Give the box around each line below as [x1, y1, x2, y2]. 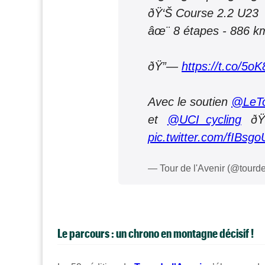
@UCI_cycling [167, 113, 241, 126]
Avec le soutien [148, 95, 231, 108]
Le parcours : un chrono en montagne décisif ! [57, 226, 254, 240]
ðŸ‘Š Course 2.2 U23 [148, 7, 258, 20]
